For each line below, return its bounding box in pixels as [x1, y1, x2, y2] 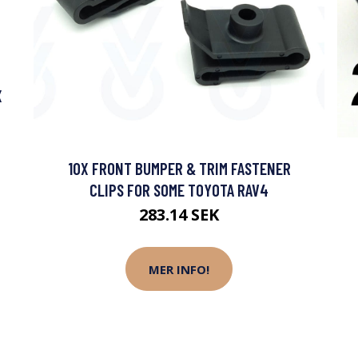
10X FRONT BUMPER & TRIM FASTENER [67, 158, 291, 179]
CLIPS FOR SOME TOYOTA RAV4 [89, 180, 268, 201]
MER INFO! [149, 261, 209, 277]
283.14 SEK [139, 204, 219, 226]
